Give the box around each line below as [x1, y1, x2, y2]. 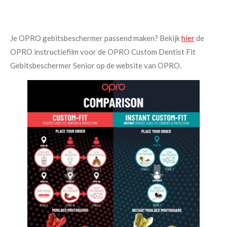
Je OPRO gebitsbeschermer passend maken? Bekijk [10, 33, 181, 43]
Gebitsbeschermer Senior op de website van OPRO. [10, 61, 181, 70]
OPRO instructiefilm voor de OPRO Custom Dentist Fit [10, 47, 196, 57]
